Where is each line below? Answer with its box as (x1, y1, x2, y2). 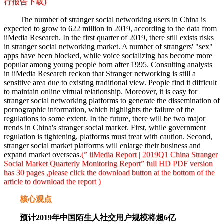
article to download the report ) (4, 177, 101, 186)
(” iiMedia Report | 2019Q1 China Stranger (81, 150, 218, 159)
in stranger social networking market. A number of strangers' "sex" (4, 42, 213, 51)
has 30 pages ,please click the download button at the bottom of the (4, 168, 215, 177)
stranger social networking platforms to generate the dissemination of (4, 96, 220, 105)
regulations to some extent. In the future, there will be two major (4, 114, 205, 123)
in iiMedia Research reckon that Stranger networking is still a (4, 69, 196, 78)
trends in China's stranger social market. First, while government (4, 123, 206, 132)
